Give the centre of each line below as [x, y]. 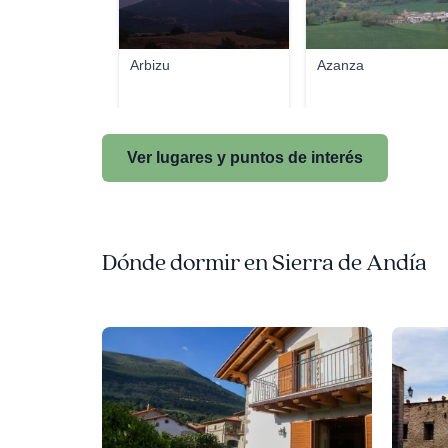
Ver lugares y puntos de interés [245, 157]
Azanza [341, 65]
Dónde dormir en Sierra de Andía [264, 263]
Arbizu [150, 65]
